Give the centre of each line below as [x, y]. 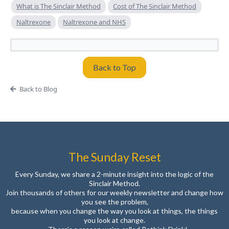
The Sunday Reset [114, 157]
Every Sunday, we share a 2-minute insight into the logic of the [114, 174]
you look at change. [114, 220]
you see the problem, [114, 202]
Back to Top [114, 67]
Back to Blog [38, 89]
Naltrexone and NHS [94, 22]
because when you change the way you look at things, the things [114, 211]
